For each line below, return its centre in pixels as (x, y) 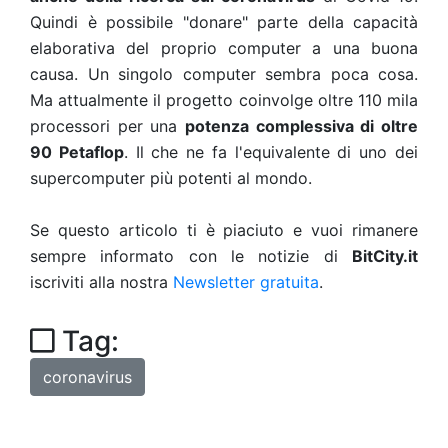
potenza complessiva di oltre (301, 126)
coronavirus (87, 377)
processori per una (107, 126)
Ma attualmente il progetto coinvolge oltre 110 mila (224, 100)
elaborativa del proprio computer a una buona (224, 48)
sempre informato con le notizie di (191, 256)
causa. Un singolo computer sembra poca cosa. (224, 74)
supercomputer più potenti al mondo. (171, 178)
